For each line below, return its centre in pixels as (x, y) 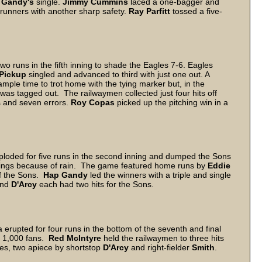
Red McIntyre (75, 238)
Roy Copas (93, 102)
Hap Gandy (65, 175)
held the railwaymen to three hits (163, 238)
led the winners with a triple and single (159, 175)
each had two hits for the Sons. (99, 184)
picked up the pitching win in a (171, 102)
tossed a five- (197, 11)
